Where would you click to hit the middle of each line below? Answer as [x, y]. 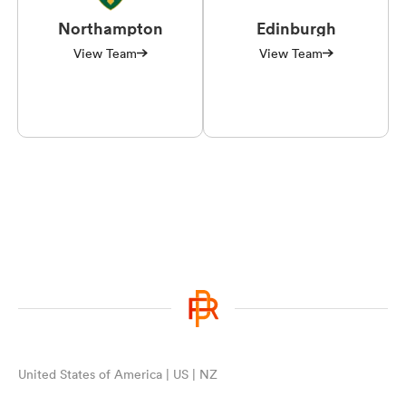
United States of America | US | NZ [118, 374]
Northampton [110, 28]
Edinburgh [296, 28]
